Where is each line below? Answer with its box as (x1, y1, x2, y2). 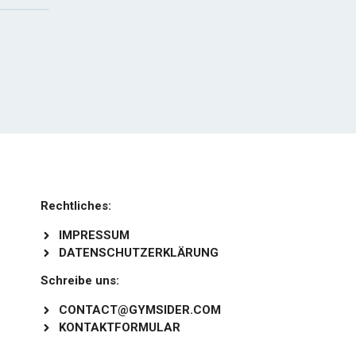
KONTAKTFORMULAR (58, 320, 180, 335)
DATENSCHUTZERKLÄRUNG (58, 246, 219, 260)
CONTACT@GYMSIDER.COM (58, 303, 221, 317)
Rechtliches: (41, 199, 111, 213)
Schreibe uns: (41, 273, 119, 288)
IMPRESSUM (58, 228, 130, 242)
